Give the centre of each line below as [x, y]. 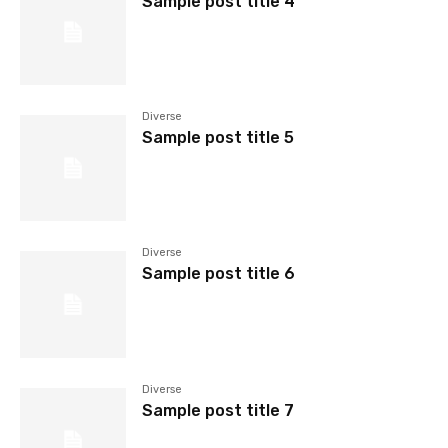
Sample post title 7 [218, 410]
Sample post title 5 [218, 138]
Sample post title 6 [219, 274]
